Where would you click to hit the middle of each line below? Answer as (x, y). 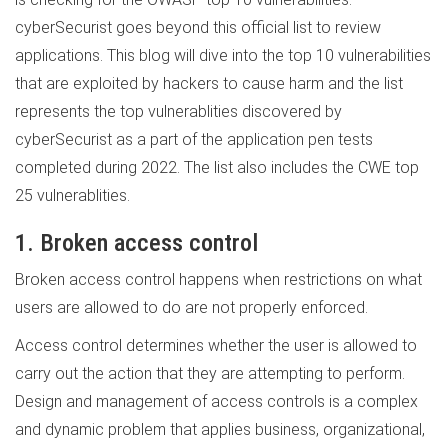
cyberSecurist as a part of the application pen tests (194, 139)
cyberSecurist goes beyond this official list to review (198, 27)
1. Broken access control (136, 243)
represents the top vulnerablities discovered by (178, 111)
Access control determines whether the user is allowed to (216, 345)
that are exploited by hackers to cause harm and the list (209, 83)
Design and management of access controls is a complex (216, 401)
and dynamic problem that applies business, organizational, (220, 429)
